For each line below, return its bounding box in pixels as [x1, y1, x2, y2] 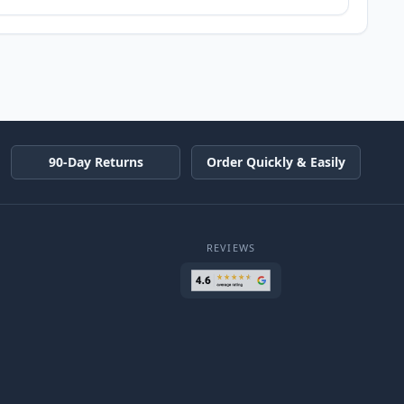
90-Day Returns [48, 153, 143, 171]
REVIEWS [207, 240, 255, 254]
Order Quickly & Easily [207, 153, 345, 171]
